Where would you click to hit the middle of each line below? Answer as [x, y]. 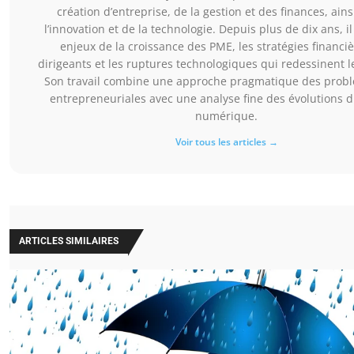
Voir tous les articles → [226, 142]
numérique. [226, 116]
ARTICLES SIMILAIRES [69, 241]
